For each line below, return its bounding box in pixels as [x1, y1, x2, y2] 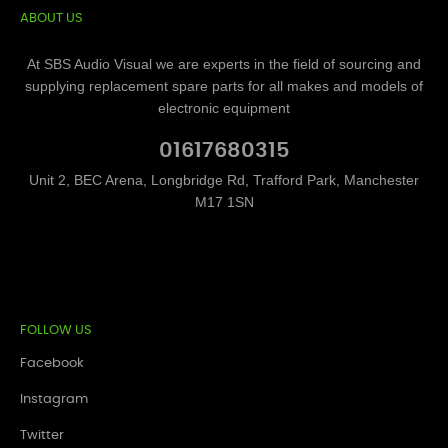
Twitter [20, 429, 64, 442]
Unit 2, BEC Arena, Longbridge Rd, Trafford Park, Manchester [29, 172, 419, 188]
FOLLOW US [20, 324, 92, 337]
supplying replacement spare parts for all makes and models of [25, 78, 423, 94]
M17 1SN [194, 194, 254, 210]
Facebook [20, 357, 84, 370]
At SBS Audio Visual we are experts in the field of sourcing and [27, 56, 421, 72]
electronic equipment [158, 100, 290, 116]
